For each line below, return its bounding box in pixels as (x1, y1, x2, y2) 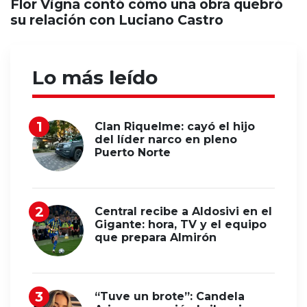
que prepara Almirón (95, 230, 217, 244)
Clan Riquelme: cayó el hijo (95, 119, 255, 133)
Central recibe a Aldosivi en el (95, 204, 272, 218)
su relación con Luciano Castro (10, 11, 223, 28)
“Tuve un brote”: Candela (95, 289, 245, 303)
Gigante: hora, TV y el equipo (95, 217, 267, 231)
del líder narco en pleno (95, 132, 237, 146)
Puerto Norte (95, 145, 171, 159)
